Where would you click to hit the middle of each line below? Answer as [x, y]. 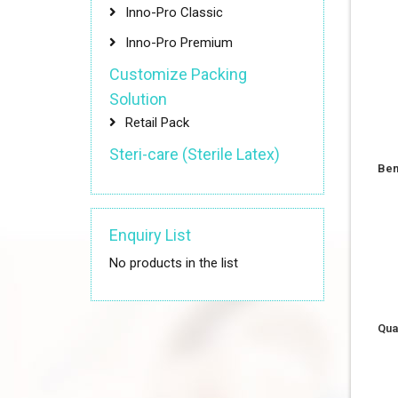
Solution [138, 99]
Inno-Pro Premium [179, 43]
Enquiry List [150, 235]
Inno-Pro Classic [174, 12]
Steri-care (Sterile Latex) [195, 154]
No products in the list [174, 263]
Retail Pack [157, 123]
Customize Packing [178, 74]
